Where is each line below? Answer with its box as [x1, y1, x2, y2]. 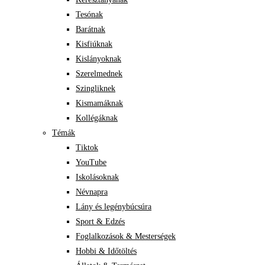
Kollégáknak [76, 114, 118, 122]
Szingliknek [76, 84, 115, 93]
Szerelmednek [76, 69, 122, 78]
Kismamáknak [76, 99, 123, 108]
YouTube [76, 158, 106, 167]
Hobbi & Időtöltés [76, 247, 137, 256]
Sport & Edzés [76, 217, 125, 226]
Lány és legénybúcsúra [76, 202, 151, 211]
